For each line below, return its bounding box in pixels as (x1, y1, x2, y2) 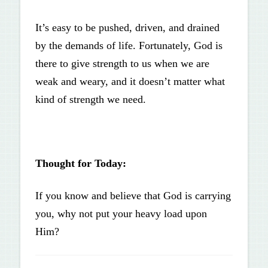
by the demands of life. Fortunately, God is (35, 39, 223, 52)
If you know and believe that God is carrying (35, 190, 231, 202)
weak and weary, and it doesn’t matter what (35, 75, 225, 88)
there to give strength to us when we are (35, 57, 209, 70)
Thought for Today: (35, 157, 126, 170)
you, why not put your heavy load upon (35, 208, 207, 220)
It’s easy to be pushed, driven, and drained (35, 22, 220, 34)
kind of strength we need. (35, 93, 146, 106)
